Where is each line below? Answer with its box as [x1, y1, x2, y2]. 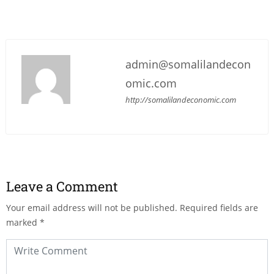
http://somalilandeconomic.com [125, 94, 237, 105]
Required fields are [180, 201, 258, 213]
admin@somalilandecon [125, 56, 251, 72]
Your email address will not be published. [6, 201, 177, 213]
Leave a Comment [6, 177, 118, 195]
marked [6, 216, 40, 228]
